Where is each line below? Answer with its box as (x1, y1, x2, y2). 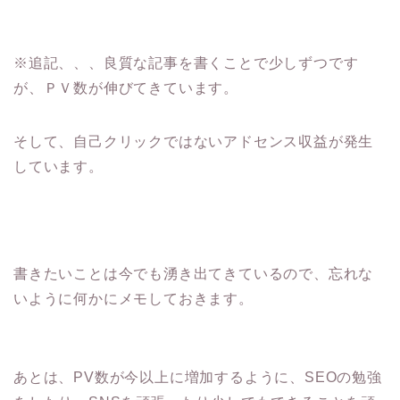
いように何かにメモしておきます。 (13, 290, 254, 306)
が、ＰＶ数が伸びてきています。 (13, 79, 238, 96)
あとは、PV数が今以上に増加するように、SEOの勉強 (13, 369, 382, 385)
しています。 (13, 158, 104, 174)
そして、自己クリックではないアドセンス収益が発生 (13, 133, 374, 149)
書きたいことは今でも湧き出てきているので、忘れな (13, 265, 374, 281)
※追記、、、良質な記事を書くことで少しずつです (13, 54, 359, 71)
